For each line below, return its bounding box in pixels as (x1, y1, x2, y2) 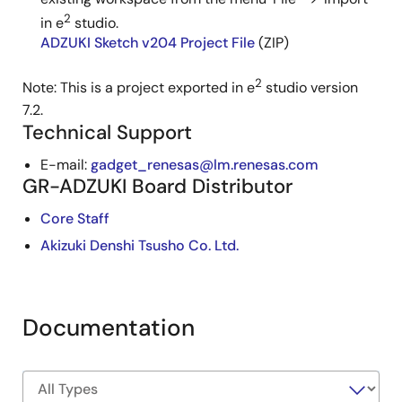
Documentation (22, 311, 195, 343)
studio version (262, 78, 358, 98)
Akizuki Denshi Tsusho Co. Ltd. (40, 235, 239, 255)
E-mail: (40, 154, 91, 174)
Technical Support (22, 118, 192, 145)
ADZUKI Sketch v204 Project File (40, 33, 255, 53)
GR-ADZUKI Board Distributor (22, 172, 293, 199)
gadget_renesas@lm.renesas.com (91, 154, 319, 174)
